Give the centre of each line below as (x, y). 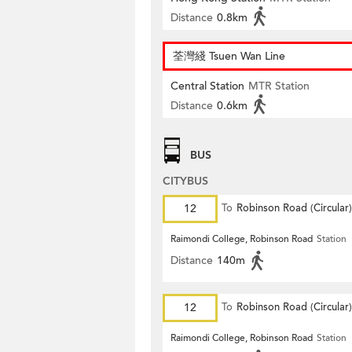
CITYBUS (185, 181)
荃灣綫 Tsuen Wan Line (229, 56)
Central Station (207, 86)
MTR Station (279, 86)
